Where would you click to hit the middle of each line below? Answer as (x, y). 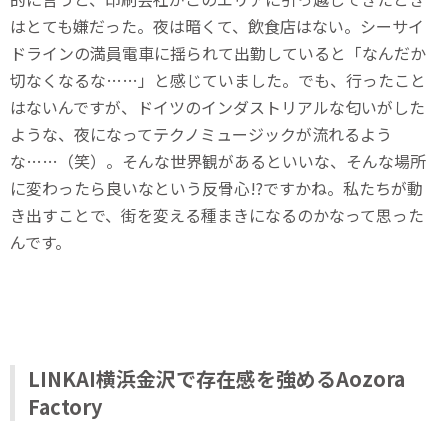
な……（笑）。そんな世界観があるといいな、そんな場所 (218, 161)
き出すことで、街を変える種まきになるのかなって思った (217, 215)
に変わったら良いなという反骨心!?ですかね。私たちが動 (216, 188)
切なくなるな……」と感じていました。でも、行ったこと (218, 80)
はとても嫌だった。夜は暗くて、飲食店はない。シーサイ (217, 26)
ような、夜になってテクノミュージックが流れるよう (201, 134)
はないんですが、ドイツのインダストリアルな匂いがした (217, 107)
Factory (65, 406)
